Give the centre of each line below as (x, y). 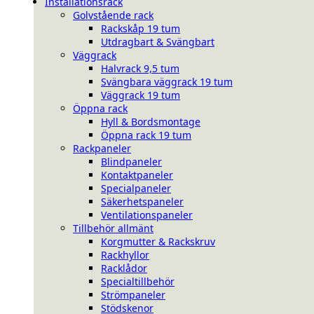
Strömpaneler (133, 295)
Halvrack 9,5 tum (140, 68)
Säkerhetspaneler (142, 202)
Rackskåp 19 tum (141, 28)
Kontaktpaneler (137, 175)
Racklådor (124, 268)
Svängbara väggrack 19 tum (167, 82)
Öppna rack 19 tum (146, 135)
